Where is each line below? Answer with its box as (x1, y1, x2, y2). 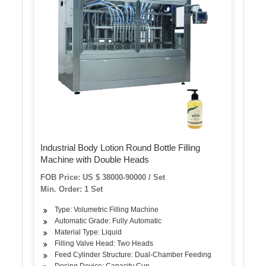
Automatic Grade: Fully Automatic (55, 217, 162, 226)
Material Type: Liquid (55, 228, 122, 237)
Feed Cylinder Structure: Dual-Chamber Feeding (55, 251, 212, 259)
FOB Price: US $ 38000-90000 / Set (40, 173, 166, 182)
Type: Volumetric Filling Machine (55, 205, 159, 214)
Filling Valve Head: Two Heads (55, 239, 154, 248)
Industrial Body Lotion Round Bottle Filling (40, 142, 201, 153)
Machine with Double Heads (40, 154, 150, 165)
